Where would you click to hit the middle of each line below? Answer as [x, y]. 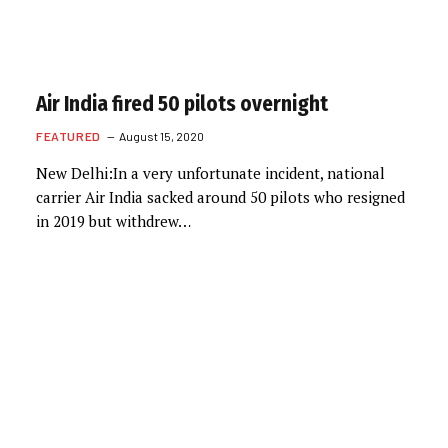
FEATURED [68, 136]
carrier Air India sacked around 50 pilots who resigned [220, 197]
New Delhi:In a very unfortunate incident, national [210, 173]
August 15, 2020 [161, 136]
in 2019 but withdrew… [113, 221]
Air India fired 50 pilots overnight [182, 104]
